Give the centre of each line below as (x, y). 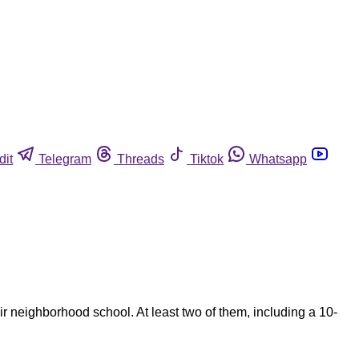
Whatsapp (278, 159)
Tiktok (207, 159)
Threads (141, 159)
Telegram (65, 159)
